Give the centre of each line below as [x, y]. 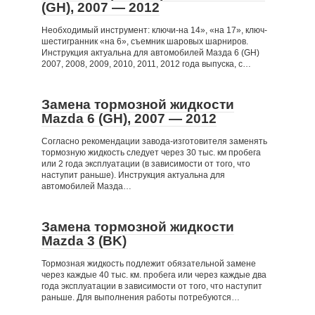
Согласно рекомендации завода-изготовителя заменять [154, 141]
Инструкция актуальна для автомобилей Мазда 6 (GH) [150, 53]
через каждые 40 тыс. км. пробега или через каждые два [154, 275]
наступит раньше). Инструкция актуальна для [133, 175]
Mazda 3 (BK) [84, 241]
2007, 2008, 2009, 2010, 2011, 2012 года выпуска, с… [146, 64]
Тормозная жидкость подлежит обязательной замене [149, 264]
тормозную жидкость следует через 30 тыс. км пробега [151, 153]
